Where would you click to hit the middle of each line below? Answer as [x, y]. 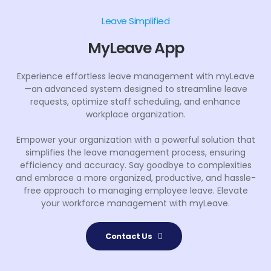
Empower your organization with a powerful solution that [135, 140]
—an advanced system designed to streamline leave [135, 89]
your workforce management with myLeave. [135, 204]
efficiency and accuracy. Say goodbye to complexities [135, 165]
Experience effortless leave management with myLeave [135, 77]
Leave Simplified [135, 21]
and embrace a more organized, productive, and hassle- [135, 178]
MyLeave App [135, 48]
